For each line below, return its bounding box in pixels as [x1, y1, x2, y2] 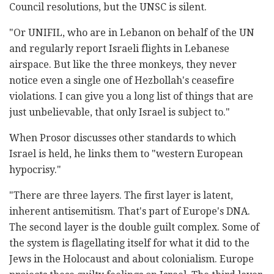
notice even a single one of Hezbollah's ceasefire [9, 75, 234, 87]
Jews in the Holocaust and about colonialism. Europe [9, 253, 254, 265]
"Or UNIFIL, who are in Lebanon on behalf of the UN [9, 27, 254, 39]
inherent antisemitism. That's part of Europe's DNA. [9, 206, 250, 218]
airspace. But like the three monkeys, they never [9, 59, 237, 71]
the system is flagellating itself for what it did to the [9, 237, 250, 250]
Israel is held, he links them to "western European [9, 148, 243, 160]
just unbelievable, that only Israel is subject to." [9, 106, 230, 119]
